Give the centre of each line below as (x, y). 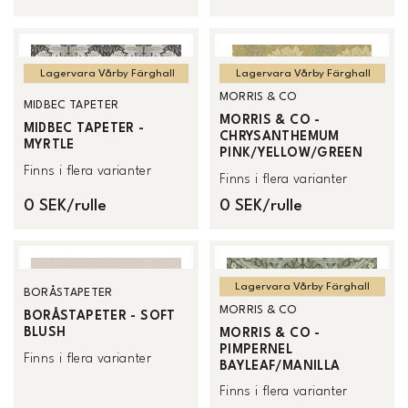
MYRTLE (49, 145)
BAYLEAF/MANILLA (280, 366)
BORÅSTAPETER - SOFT (99, 316)
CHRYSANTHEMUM (279, 137)
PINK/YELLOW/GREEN (291, 153)
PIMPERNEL (256, 349)
